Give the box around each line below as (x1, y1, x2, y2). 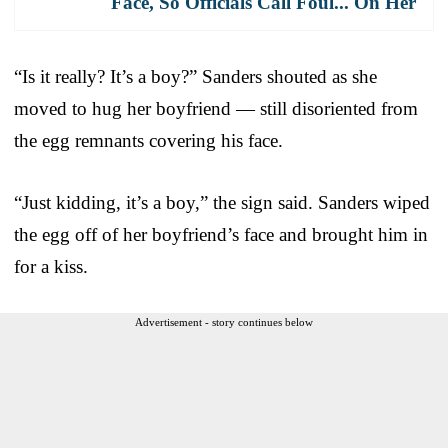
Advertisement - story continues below (135, 315, 313, 328)
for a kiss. (14, 255, 88, 277)
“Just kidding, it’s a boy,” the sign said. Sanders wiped (14, 191, 430, 213)
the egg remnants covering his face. (14, 129, 283, 151)
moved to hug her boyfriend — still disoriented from (14, 97, 418, 119)
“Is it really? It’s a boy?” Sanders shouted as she (14, 65, 377, 87)
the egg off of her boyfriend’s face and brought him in (14, 223, 428, 245)
